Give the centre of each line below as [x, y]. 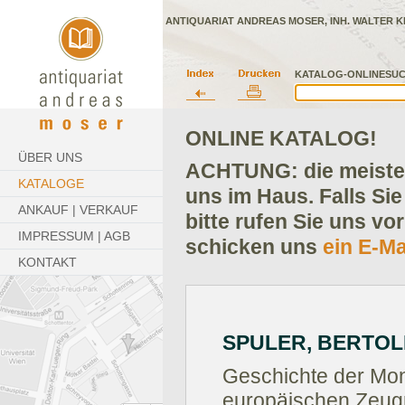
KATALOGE [51, 184]
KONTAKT [47, 262]
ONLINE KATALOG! [281, 138]
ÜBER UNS [50, 157]
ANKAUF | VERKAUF [78, 210]
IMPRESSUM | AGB [74, 236]
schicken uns [254, 247]
